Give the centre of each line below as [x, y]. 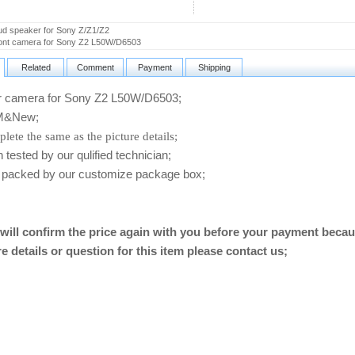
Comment [95, 67]
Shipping [214, 67]
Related [36, 67]
